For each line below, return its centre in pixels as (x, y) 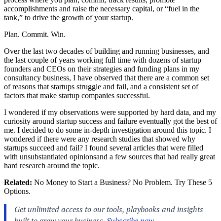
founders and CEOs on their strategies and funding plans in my (102, 69)
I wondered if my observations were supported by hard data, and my (110, 112)
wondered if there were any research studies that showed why (100, 139)
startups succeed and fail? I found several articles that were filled (104, 147)
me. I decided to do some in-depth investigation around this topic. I (108, 130)
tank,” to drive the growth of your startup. (69, 17)
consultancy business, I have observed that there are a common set (107, 77)
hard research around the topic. (52, 165)
